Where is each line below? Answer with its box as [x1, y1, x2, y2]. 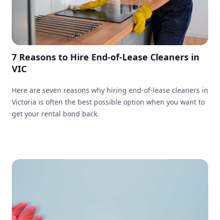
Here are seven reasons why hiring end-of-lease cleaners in [12, 85, 208, 95]
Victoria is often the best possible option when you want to [12, 97, 205, 107]
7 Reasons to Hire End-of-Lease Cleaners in [12, 51, 199, 63]
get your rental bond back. [12, 109, 99, 119]
